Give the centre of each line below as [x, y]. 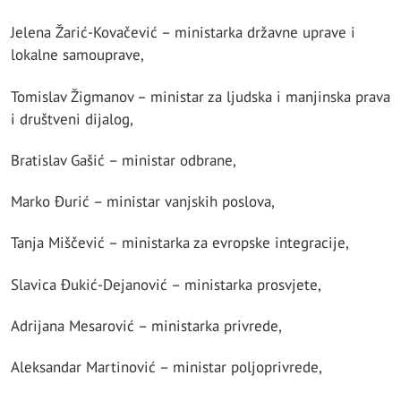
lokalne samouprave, [77, 55]
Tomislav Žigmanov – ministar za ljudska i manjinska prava [200, 96]
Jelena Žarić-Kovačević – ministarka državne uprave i [183, 33]
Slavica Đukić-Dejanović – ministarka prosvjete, [166, 284]
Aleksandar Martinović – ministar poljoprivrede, [166, 367]
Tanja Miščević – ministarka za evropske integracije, [180, 243]
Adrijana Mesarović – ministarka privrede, [146, 325]
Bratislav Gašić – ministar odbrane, [124, 160]
